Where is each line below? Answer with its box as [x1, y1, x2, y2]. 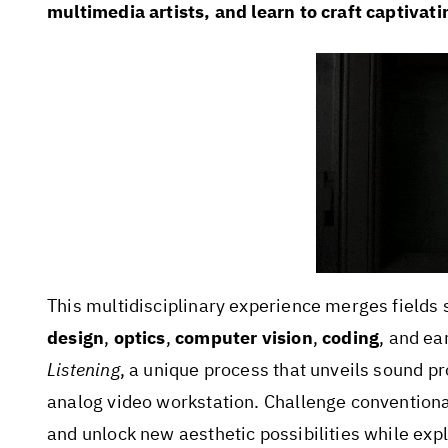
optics [113, 326, 166, 350]
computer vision [175, 326, 313, 350]
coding [322, 326, 380, 350]
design [47, 326, 105, 350]
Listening [47, 358, 120, 382]
